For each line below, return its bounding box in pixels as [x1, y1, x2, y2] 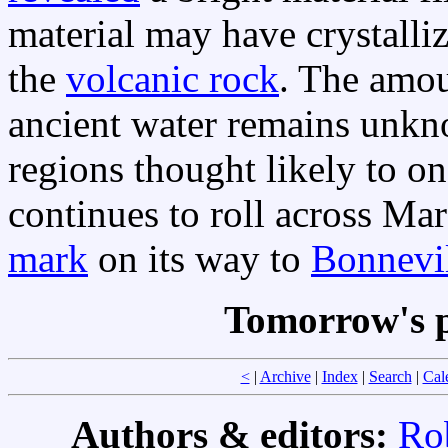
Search [368, 368, 412, 386]
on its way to [88, 237, 311, 281]
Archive [259, 368, 311, 386]
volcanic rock [66, 57, 279, 101]
